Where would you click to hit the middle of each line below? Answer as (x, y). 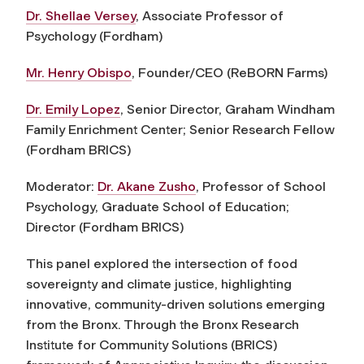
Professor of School (264, 186)
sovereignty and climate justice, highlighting (159, 284)
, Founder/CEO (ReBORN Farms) (230, 72)
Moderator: (62, 186)
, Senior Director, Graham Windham (227, 109)
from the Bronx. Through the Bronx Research (162, 324)
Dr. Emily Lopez (73, 109)
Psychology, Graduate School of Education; (158, 206)
